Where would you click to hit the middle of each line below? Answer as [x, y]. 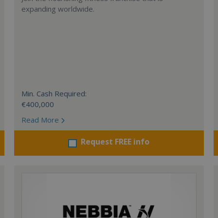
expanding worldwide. [58, 9]
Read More [41, 120]
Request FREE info [115, 142]
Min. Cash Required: [54, 93]
